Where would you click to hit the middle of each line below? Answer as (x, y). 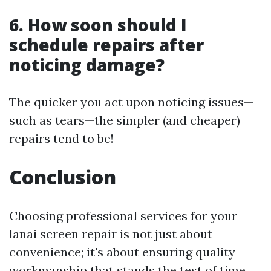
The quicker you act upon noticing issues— (131, 102)
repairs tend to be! (61, 138)
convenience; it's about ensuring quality (122, 252)
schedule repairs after (106, 45)
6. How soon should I (98, 25)
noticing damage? (87, 65)
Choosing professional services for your (123, 216)
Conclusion (63, 177)
